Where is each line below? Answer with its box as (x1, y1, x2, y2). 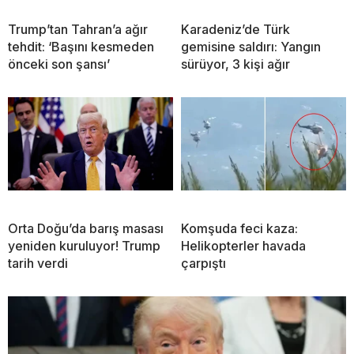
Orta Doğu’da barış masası (8, 220, 164, 237)
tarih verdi (8, 255, 68, 272)
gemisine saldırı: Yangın (181, 39, 321, 55)
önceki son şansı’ (8, 56, 110, 73)
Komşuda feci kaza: (181, 220, 298, 237)
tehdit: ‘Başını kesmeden (8, 39, 154, 55)
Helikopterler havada (181, 238, 306, 254)
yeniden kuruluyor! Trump (8, 238, 160, 254)
